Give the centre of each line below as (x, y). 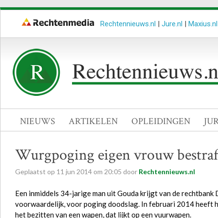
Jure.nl (172, 24)
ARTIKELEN (93, 121)
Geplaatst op (36, 172)
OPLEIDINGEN (161, 121)
